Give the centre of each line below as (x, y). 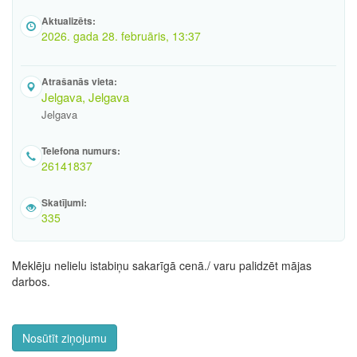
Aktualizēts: (69, 21)
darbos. (31, 281)
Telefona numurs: (81, 151)
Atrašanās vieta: (79, 81)
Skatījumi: (64, 202)
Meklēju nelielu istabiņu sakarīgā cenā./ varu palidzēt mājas (162, 265)
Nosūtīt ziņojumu (65, 338)
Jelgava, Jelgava (85, 97)
